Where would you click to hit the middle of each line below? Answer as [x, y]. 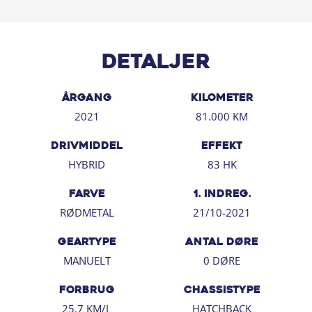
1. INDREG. [222, 194]
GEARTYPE [87, 242]
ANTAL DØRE [222, 242]
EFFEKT [222, 146]
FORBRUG [87, 290]
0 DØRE [222, 260]
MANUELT [87, 260]
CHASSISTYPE [222, 290]
